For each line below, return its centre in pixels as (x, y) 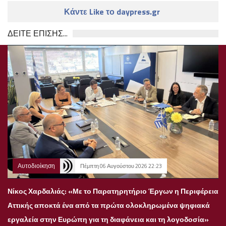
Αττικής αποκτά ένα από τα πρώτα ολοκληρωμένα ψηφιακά (109, 205)
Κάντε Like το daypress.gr (113, 12)
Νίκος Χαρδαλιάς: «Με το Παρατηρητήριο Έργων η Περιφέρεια (113, 191)
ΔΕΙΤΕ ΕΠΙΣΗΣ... (38, 34)
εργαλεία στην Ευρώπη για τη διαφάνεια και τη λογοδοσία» (108, 219)
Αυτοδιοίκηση (36, 165)
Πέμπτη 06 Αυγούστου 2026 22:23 (121, 166)
